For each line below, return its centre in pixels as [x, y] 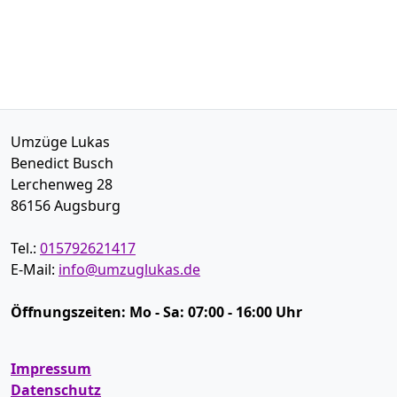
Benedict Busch [62, 163]
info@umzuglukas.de [129, 269]
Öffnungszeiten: [70, 312]
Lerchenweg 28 [62, 184]
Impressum [51, 369]
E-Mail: [35, 269]
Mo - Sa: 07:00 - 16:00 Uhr [216, 312]
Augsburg [87, 206]
